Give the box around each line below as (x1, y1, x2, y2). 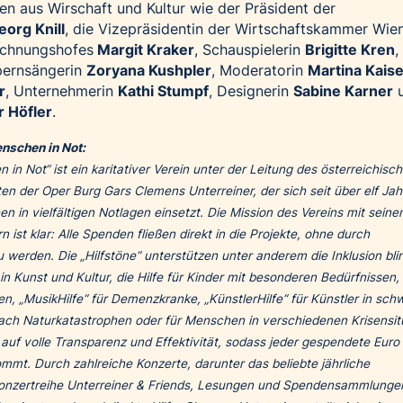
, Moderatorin (211, 61, 308, 80)
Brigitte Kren (305, 40, 395, 59)
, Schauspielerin (194, 40, 305, 59)
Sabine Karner (293, 82, 393, 101)
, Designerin (209, 82, 293, 101)
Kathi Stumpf (118, 82, 209, 101)
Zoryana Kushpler (86, 61, 211, 80)
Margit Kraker (94, 40, 194, 59)
